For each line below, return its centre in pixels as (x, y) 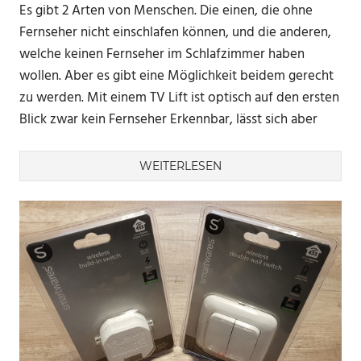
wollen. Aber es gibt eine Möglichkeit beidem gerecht (176, 76)
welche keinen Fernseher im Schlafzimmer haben (162, 54)
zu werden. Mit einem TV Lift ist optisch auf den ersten (179, 98)
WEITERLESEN (180, 166)
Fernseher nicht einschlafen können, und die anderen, (175, 32)
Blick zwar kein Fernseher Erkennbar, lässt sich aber (168, 119)
